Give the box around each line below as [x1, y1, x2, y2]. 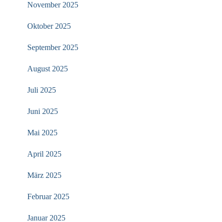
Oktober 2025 [27, 22, 71, 30]
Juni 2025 [27, 107, 58, 115]
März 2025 [27, 171, 61, 179]
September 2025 [27, 43, 78, 52]
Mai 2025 [27, 128, 57, 137]
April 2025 [27, 150, 61, 158]
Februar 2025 [27, 192, 69, 201]
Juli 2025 [27, 86, 56, 94]
